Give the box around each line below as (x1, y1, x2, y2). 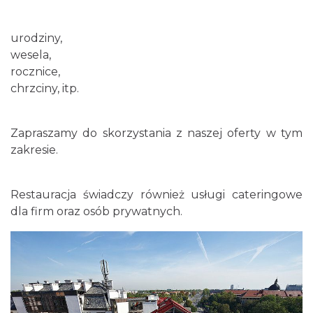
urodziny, (10, 31, 62, 45)
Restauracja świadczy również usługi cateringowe (10, 188, 303, 201)
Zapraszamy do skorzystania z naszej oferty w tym (10, 126, 303, 140)
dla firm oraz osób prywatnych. (10, 205, 182, 218)
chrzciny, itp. (10, 82, 79, 95)
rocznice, (10, 65, 60, 78)
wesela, (10, 48, 51, 61)
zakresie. (10, 143, 58, 156)
